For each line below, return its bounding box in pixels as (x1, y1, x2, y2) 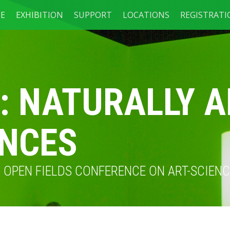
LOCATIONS (123, 9, 169, 21)
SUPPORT (74, 9, 112, 21)
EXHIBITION (16, 9, 63, 21)
